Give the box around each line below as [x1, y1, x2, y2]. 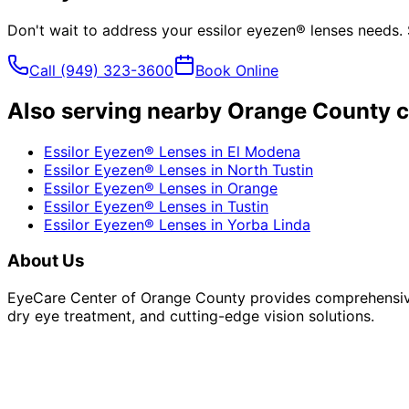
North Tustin [227, 160, 313, 179]
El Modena [227, 142, 300, 161]
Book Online [195, 60, 278, 79]
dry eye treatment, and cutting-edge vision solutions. [7, 306, 374, 325]
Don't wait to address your [7, 20, 197, 39]
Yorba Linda [227, 215, 310, 234]
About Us [7, 250, 85, 272]
